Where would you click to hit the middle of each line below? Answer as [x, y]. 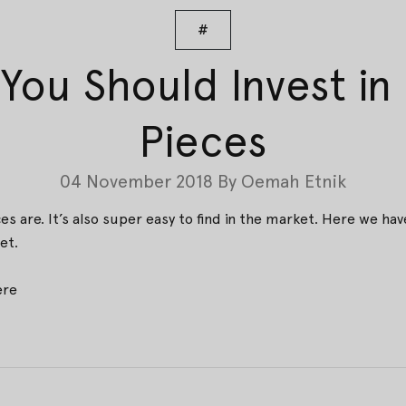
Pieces [203, 141]
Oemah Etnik [294, 181]
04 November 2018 [136, 181]
